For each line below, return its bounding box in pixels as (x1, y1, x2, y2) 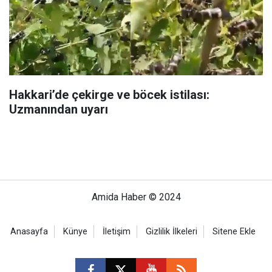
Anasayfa (10, 226, 48, 237)
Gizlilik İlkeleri (146, 226, 197, 237)
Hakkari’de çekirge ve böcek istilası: (9, 87, 209, 103)
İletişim (103, 226, 131, 237)
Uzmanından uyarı (9, 102, 108, 117)
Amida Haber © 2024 (91, 191, 181, 203)
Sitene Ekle (212, 226, 256, 237)
